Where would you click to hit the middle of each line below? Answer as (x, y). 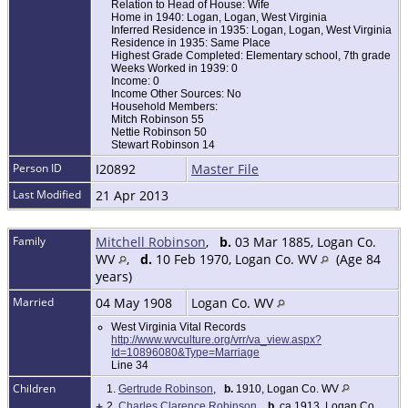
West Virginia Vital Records (178, 327)
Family (29, 241)
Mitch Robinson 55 (158, 120)
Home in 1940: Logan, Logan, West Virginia (219, 18)
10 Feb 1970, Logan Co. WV (236, 260)
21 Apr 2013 (134, 196)
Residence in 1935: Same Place (191, 43)
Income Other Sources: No (176, 94)
